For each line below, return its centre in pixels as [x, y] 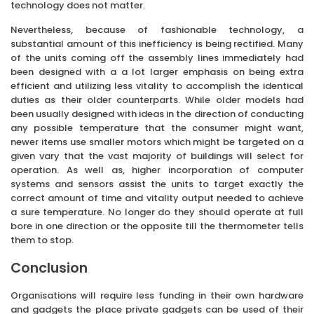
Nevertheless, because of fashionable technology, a [157, 30]
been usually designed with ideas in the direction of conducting [157, 114]
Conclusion [49, 268]
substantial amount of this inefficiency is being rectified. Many [157, 44]
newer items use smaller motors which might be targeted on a [157, 142]
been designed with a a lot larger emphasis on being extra [157, 72]
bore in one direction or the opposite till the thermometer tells [157, 226]
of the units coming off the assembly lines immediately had [157, 58]
